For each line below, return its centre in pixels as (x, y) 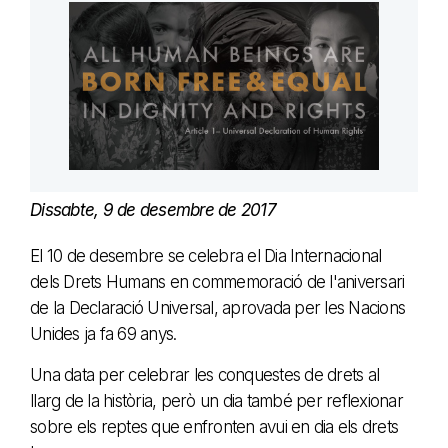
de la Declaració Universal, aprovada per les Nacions (217, 308)
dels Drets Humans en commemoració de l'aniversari (217, 282)
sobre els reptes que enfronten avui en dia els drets (214, 427)
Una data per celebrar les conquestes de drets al (204, 375)
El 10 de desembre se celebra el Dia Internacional (206, 256)
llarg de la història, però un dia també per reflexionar (216, 401)
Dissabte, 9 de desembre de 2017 (153, 210)
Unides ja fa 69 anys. (103, 334)
